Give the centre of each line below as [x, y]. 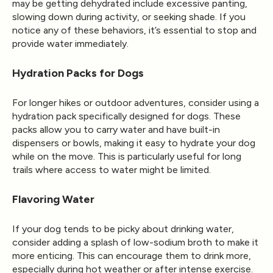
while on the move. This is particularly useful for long [127, 156]
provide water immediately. [70, 43]
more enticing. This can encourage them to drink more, [132, 255]
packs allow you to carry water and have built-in [116, 129]
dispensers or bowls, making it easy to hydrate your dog [134, 143]
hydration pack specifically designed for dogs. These [126, 116]
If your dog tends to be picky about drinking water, [123, 229]
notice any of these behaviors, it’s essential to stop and [134, 30]
